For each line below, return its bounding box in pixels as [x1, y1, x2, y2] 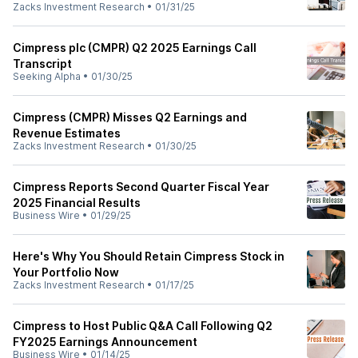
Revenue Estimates [13, 126, 121, 140]
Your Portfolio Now [13, 265, 119, 279]
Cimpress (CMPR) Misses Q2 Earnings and [13, 110, 247, 124]
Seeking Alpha [13, 70, 81, 82]
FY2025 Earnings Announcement [13, 335, 197, 348]
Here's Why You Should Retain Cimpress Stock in [13, 249, 284, 263]
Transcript [13, 57, 72, 70]
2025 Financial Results [13, 196, 141, 209]
